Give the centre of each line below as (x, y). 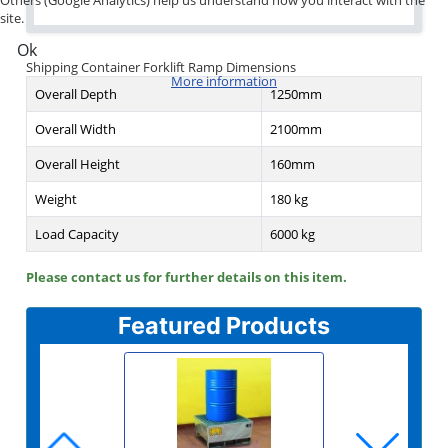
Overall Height (77, 164)
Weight (56, 199)
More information (224, 81)
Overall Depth (76, 94)
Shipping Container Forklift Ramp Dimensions (161, 67)
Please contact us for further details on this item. (186, 277)
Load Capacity (77, 234)
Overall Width (75, 129)
